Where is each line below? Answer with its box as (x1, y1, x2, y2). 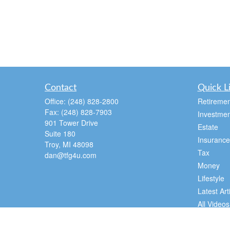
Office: (45, 96, 68, 106)
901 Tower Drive (45, 118, 98, 128)
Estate (197, 122, 218, 132)
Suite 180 (45, 128, 75, 139)
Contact (45, 83, 76, 92)
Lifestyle (197, 173, 224, 183)
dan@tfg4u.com (45, 150, 97, 160)
